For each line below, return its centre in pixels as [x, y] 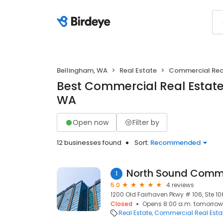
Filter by [146, 122]
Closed [121, 204]
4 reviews [180, 185]
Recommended [175, 143]
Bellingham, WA [82, 70]
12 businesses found [89, 143]
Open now [91, 122]
